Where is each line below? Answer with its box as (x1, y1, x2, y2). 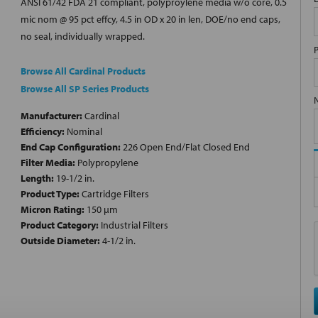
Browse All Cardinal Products (21, 65, 146, 78)
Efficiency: (21, 125, 65, 138)
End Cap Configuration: (21, 141, 121, 154)
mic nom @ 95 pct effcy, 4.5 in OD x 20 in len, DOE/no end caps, (21, 13, 280, 26)
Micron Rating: (21, 203, 84, 216)
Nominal (65, 125, 102, 138)
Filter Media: (21, 156, 75, 170)
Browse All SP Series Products (21, 82, 149, 96)
